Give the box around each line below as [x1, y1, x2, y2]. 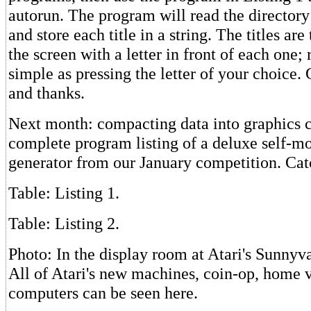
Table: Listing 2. [8, 214, 119, 233]
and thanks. [8, 83, 85, 102]
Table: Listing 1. [8, 183, 119, 202]
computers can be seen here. [8, 283, 198, 302]
